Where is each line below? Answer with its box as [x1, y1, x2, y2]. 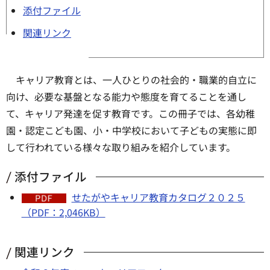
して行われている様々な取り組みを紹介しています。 [6, 139, 236, 154]
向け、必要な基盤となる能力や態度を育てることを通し [6, 89, 246, 104]
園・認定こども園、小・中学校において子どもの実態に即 [6, 122, 257, 137]
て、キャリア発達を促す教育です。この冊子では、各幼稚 [6, 105, 255, 121]
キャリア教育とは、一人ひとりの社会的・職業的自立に [16, 72, 257, 87]
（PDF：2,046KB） [21, 205, 105, 220]
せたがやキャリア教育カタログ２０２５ [71, 190, 245, 205]
